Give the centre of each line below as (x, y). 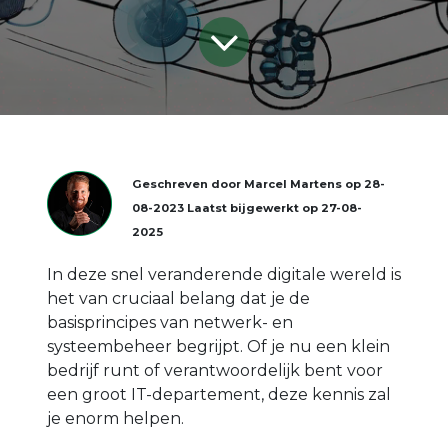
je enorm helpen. (115, 418)
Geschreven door (188, 183)
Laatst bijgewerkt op (254, 207)
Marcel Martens (293, 183)
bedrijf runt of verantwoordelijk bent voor (215, 370)
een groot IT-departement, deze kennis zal (219, 394)
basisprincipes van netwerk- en (170, 322)
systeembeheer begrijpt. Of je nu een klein (218, 346)
